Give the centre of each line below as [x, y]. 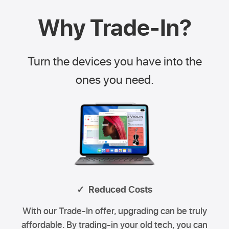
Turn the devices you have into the [114, 60]
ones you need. [114, 79]
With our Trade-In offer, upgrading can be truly [114, 210]
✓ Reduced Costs [114, 189]
